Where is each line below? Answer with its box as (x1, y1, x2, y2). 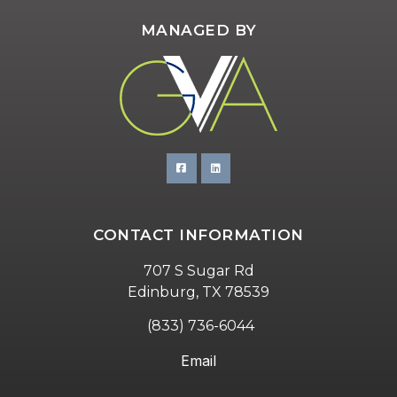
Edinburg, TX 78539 (128, 284, 269, 301)
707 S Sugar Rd (143, 262, 254, 280)
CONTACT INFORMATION (93, 226, 304, 245)
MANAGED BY (140, 21, 257, 40)
